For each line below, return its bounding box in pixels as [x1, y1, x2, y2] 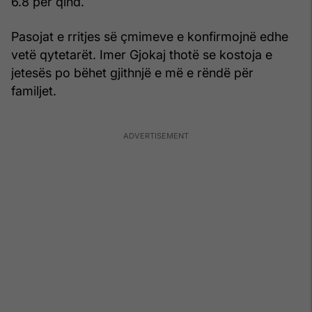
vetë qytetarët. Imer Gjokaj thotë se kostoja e [11, 47, 272, 62]
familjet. [11, 83, 56, 98]
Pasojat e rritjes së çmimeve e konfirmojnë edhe [11, 29, 288, 44]
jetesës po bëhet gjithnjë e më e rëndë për [11, 65, 253, 80]
